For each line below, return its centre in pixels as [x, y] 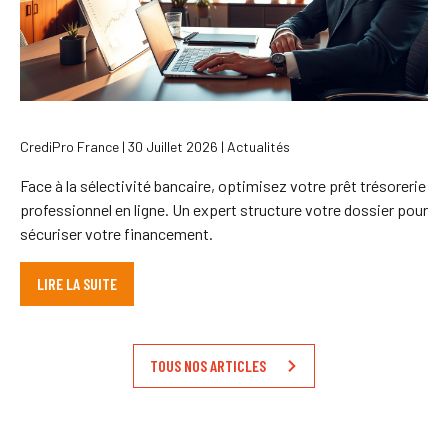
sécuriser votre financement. [116, 234]
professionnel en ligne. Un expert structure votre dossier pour [224, 210]
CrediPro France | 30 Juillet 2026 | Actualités [155, 147]
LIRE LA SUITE [77, 284]
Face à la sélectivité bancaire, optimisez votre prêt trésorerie [223, 186]
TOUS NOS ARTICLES [208, 366]
